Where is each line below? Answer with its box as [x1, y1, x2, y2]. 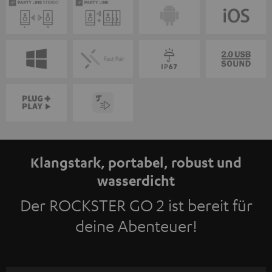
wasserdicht [97, 171, 175, 189]
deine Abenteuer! [75, 216, 197, 236]
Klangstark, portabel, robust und [30, 153, 242, 171]
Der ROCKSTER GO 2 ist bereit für [19, 195, 253, 215]
